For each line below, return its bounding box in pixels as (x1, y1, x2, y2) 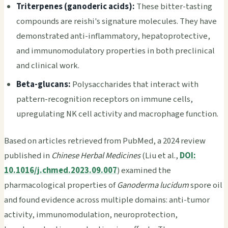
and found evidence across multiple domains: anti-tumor (4, 193, 210, 206)
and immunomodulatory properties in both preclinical (16, 44, 215, 57)
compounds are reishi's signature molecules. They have (16, 15, 217, 27)
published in (4, 149, 51, 162)
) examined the (117, 164, 171, 177)
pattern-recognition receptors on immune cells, (16, 93, 193, 105)
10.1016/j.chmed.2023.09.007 (4, 164, 117, 177)
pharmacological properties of (4, 179, 117, 191)
